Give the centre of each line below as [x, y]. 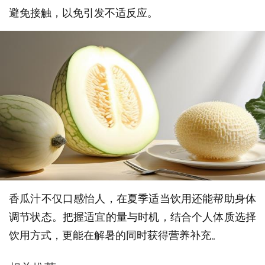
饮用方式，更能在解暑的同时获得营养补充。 [115, 235]
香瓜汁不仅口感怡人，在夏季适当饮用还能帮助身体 [132, 198]
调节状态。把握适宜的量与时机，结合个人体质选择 [132, 216]
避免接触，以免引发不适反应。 [83, 12]
